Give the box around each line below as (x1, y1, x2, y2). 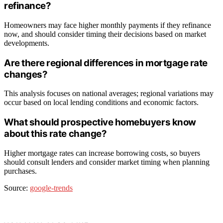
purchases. (4, 166, 37, 175)
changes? (4, 68, 48, 80)
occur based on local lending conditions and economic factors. (4, 98, 199, 107)
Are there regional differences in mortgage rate (4, 57, 208, 69)
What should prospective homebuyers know (4, 116, 196, 128)
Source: (4, 183, 30, 192)
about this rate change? (4, 128, 107, 140)
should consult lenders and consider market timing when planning (4, 157, 210, 166)
